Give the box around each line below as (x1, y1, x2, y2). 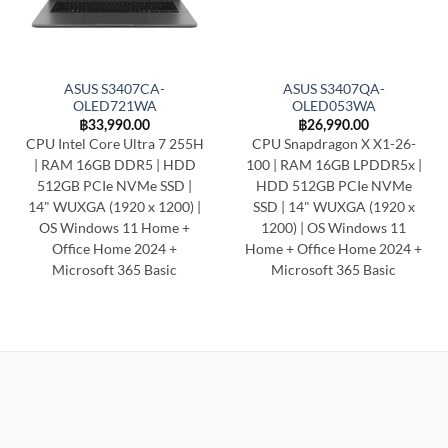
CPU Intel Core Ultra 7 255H (25, 136, 204, 153)
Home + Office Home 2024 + (245, 241, 422, 258)
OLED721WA (72, 98, 157, 115)
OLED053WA (291, 98, 376, 115)
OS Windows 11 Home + (39, 220, 190, 237)
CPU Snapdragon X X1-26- (251, 136, 416, 153)
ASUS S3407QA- (282, 81, 385, 98)
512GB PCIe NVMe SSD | (37, 178, 192, 195)
